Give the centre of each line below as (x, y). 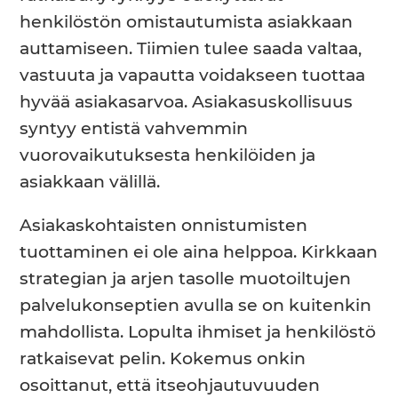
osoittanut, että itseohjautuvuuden (170, 386)
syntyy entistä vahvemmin (134, 129)
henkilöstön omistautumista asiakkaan (187, 22)
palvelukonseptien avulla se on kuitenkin (196, 306)
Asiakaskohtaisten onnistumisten (164, 226)
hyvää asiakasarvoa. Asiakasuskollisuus (187, 102)
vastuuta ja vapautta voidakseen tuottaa (193, 76)
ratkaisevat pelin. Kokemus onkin (163, 359)
